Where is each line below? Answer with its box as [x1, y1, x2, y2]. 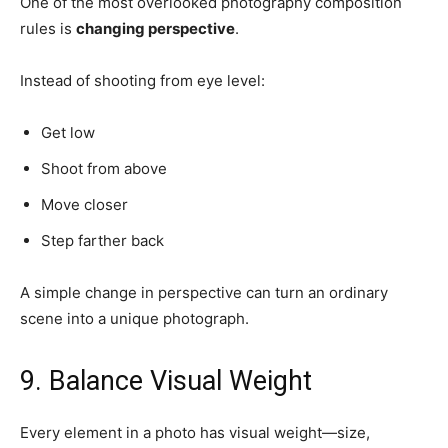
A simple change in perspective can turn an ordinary [20, 282, 388, 302]
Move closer [41, 194, 128, 214]
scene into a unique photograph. [20, 308, 249, 328]
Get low [41, 122, 95, 142]
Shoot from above [41, 158, 167, 178]
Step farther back [41, 230, 164, 250]
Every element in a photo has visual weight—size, [20, 422, 370, 442]
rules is [20, 18, 76, 38]
